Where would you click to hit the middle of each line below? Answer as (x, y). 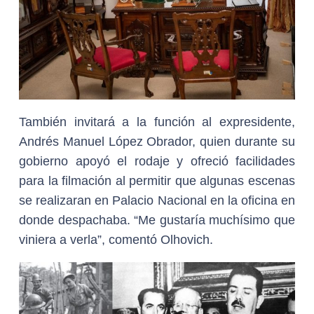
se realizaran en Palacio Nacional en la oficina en (157, 201)
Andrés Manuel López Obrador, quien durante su (157, 142)
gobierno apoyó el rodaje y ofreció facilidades (157, 162)
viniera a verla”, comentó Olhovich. (116, 240)
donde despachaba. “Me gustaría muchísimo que (157, 220)
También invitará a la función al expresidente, (157, 122)
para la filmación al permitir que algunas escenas (157, 181)
